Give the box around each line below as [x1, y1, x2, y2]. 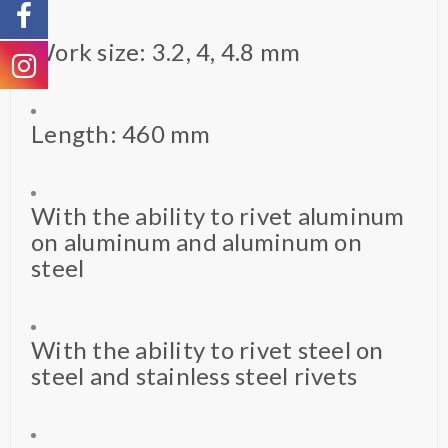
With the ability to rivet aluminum [31, 200, 405, 230]
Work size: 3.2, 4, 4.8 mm [31, 36, 301, 66]
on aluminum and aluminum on [31, 226, 362, 256]
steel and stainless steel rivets [31, 360, 357, 390]
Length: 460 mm [31, 118, 211, 148]
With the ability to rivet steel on [31, 334, 384, 364]
